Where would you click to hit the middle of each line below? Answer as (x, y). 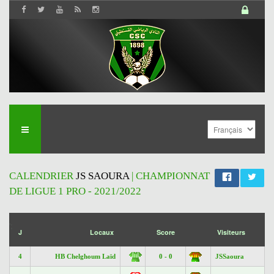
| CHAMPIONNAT (169, 176)
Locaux (102, 232)
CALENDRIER (43, 176)
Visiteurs (231, 232)
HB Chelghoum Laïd (85, 256)
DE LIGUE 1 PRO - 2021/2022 (75, 191)
